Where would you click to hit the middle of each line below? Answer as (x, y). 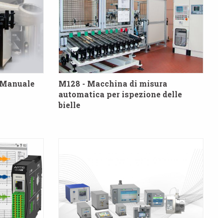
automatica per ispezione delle (120, 94)
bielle (69, 105)
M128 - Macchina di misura (113, 83)
